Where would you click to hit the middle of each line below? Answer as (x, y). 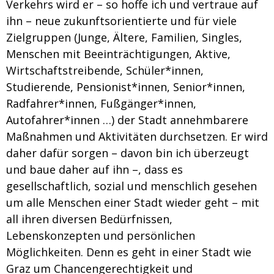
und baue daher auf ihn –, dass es (94, 169)
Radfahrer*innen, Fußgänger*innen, (101, 103)
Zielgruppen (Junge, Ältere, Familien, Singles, (124, 37)
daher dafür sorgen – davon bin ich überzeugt (128, 153)
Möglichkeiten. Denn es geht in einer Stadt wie (46, 252)
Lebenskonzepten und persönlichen (101, 235)
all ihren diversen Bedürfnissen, (89, 219)
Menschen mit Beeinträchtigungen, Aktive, (118, 54)
